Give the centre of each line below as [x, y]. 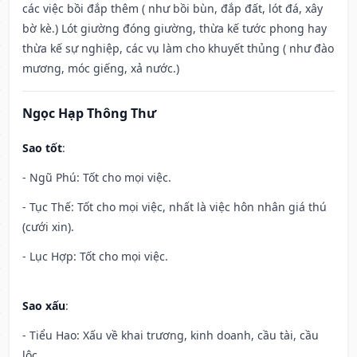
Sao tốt [42, 148]
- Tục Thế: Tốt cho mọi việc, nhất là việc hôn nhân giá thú [175, 207]
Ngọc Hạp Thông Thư [89, 114]
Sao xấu [44, 306]
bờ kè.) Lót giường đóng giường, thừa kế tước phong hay [175, 29]
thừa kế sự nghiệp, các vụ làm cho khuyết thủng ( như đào [178, 49]
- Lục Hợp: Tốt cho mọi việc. [95, 257]
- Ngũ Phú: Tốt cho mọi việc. [97, 178]
